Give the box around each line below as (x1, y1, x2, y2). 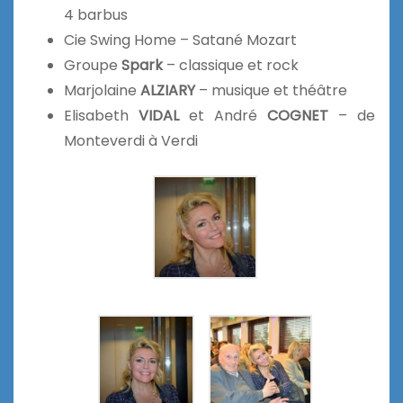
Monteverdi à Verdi (64, 130, 198, 151)
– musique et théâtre (195, 79, 347, 101)
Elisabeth (64, 104, 129, 126)
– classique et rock (163, 54, 299, 76)
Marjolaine (64, 79, 140, 101)
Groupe (64, 54, 121, 76)
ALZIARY (140, 79, 195, 101)
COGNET (267, 104, 328, 126)
